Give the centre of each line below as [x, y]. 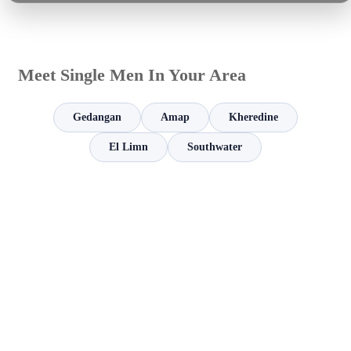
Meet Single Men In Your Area [132, 75]
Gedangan [97, 118]
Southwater [215, 147]
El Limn [128, 147]
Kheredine [253, 118]
